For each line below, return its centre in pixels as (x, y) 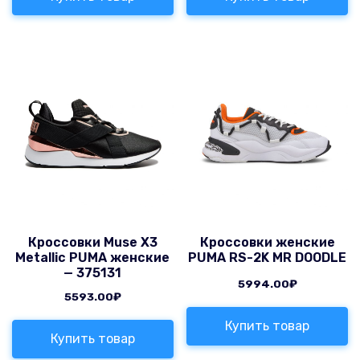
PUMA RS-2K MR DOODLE (268, 257)
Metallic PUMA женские (93, 257)
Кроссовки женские (267, 242)
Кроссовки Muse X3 (92, 242)
